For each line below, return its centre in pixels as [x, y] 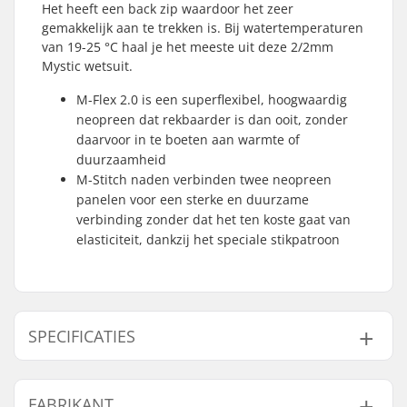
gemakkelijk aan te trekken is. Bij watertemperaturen [203, 28]
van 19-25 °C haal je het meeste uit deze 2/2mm [188, 47]
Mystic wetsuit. [87, 66]
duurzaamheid [121, 159]
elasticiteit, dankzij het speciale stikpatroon [208, 239]
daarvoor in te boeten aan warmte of [188, 139]
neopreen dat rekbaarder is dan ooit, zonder [212, 119]
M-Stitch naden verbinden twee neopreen [204, 179]
